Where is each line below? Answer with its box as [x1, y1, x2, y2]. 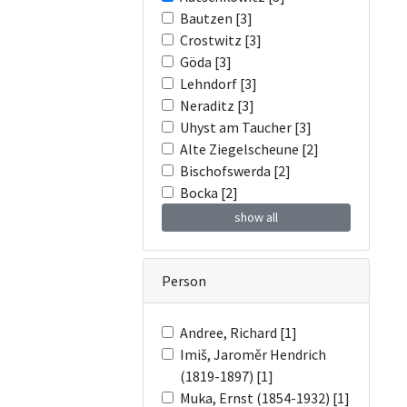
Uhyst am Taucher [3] [180, 118, 312, 136]
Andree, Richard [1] [180, 323, 297, 342]
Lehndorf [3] [180, 74, 257, 93]
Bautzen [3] [180, 9, 253, 27]
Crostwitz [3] [180, 31, 262, 49]
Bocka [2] [180, 184, 238, 202]
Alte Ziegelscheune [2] [180, 140, 319, 158]
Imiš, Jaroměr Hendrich [180, 345, 326, 363]
